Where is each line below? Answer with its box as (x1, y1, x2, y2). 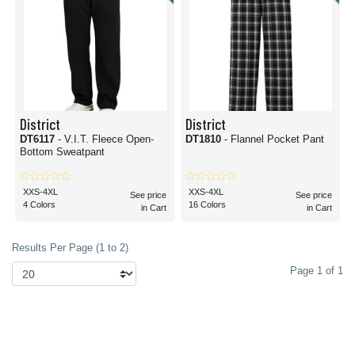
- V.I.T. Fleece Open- (58, 133, 154, 145)
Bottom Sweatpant (20, 146, 105, 158)
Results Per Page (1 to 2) (12, 242, 128, 254)
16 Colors (189, 200, 226, 209)
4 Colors (23, 200, 55, 209)
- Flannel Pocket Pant (224, 133, 324, 145)
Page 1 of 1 (290, 265, 343, 277)
